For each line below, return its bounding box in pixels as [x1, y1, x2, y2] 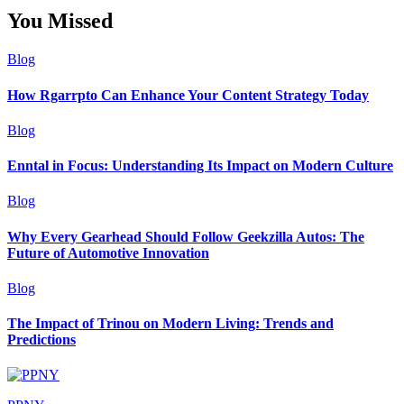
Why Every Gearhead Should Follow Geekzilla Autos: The [7, 228, 364, 244]
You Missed [7, 9, 113, 33]
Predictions [7, 332, 76, 348]
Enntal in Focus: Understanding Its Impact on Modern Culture [7, 158, 393, 174]
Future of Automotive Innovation [7, 244, 209, 261]
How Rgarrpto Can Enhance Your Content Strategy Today [7, 87, 369, 103]
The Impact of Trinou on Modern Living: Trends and [7, 316, 334, 332]
